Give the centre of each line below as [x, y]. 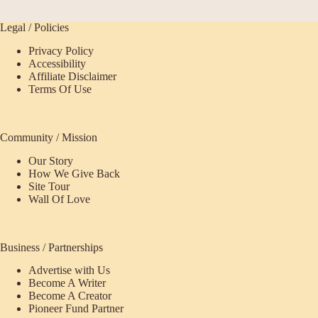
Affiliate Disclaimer [72, 76]
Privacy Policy [61, 50]
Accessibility [57, 63]
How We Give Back [74, 173]
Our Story [51, 160]
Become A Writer [67, 283]
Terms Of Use [60, 89]
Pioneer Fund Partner [76, 309]
